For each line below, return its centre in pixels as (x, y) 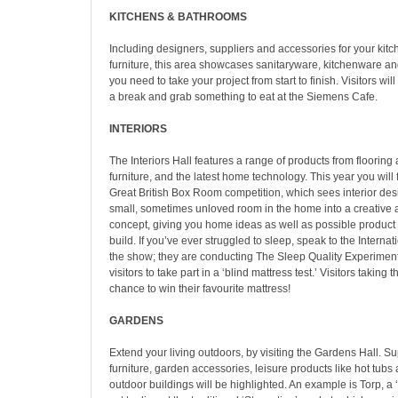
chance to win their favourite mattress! (200, 289)
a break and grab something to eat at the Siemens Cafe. (243, 97)
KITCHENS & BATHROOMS (178, 17)
